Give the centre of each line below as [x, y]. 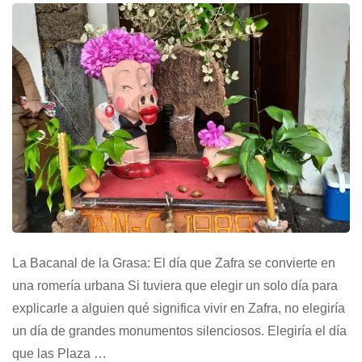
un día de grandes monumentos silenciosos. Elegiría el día [179, 330]
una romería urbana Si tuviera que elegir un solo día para [175, 285]
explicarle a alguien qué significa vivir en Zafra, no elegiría [179, 308]
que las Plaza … [59, 353]
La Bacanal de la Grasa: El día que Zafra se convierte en [174, 263]
